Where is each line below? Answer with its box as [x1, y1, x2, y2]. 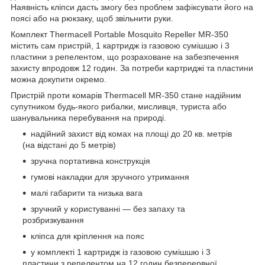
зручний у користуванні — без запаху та [31, 203, 185, 214]
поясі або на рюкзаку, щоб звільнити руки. [11, 13, 173, 23]
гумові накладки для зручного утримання [31, 172, 189, 182]
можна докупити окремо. [11, 74, 106, 84]
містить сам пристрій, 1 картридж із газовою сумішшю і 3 [11, 40, 230, 50]
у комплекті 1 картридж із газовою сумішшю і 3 [31, 247, 211, 257]
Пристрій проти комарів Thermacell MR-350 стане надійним [11, 90, 241, 100]
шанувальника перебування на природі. [11, 112, 166, 122]
